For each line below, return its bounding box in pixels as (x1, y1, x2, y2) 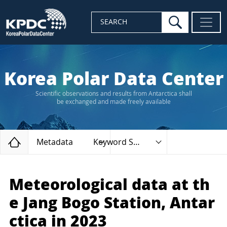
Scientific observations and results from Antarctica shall (35, 90, 192, 97)
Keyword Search (133, 137, 140, 147)
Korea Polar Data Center (4, 68, 223, 90)
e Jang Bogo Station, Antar (9, 194, 215, 212)
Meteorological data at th (9, 176, 210, 194)
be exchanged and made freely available (56, 98, 171, 105)
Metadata (36, 137, 73, 147)
